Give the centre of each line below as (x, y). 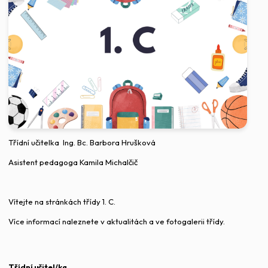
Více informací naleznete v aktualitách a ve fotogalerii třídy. (118, 221)
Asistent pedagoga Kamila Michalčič (73, 162)
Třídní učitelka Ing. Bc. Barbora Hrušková (82, 142)
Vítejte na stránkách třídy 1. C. (63, 201)
